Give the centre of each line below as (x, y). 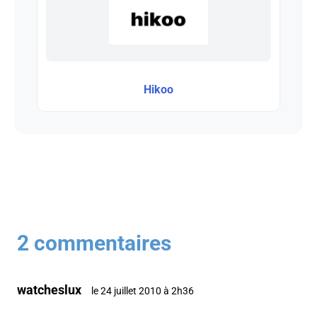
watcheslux (49, 290)
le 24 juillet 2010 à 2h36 (143, 291)
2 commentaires (94, 243)
